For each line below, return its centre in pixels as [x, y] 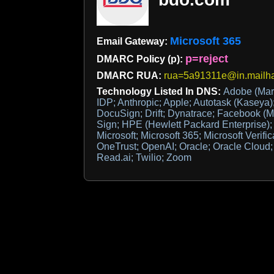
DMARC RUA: [130, 76]
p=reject [207, 59]
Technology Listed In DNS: [160, 92]
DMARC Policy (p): [141, 59]
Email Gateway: [133, 42]
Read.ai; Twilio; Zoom [144, 158]
